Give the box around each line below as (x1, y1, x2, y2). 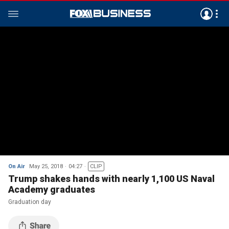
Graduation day (8, 198, 51, 205)
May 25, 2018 (29, 163, 63, 170)
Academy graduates (8, 184, 95, 195)
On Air (8, 163, 25, 170)
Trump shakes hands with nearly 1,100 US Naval (8, 173, 215, 184)
